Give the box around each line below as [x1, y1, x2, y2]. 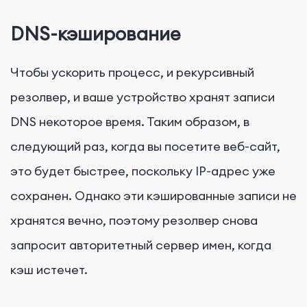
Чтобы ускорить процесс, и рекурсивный [10, 64, 254, 80]
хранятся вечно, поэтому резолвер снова [10, 212, 258, 228]
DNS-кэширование [10, 22, 181, 46]
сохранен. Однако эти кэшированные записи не [10, 187, 297, 204]
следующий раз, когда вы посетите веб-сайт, [10, 138, 280, 154]
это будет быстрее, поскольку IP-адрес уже [10, 162, 275, 179]
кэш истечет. [10, 261, 88, 278]
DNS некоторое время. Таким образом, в [10, 113, 249, 130]
